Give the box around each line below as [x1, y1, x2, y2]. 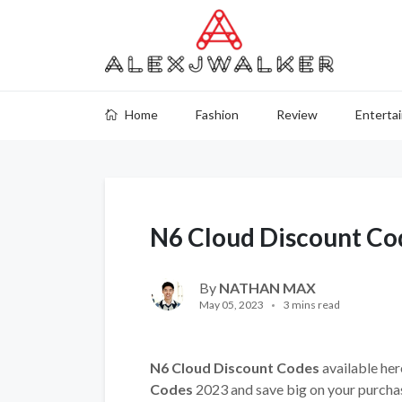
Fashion [196, 107, 239, 122]
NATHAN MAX [219, 279, 316, 296]
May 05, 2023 [199, 298, 264, 311]
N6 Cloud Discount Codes [150, 359, 319, 376]
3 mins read [284, 298, 340, 311]
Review [276, 107, 318, 122]
